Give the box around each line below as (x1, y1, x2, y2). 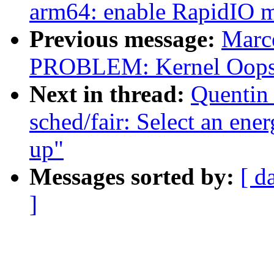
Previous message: (29, 26, 221, 53)
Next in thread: (29, 81, 191, 108)
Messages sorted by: (29, 163, 240, 190)
